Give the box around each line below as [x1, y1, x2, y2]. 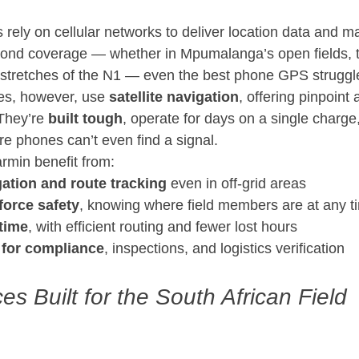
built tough [48, 111, 123, 127]
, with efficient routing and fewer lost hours [28, 219, 297, 236]
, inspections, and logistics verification [104, 240, 345, 257]
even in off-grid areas [167, 175, 306, 192]
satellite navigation [109, 89, 239, 106]
